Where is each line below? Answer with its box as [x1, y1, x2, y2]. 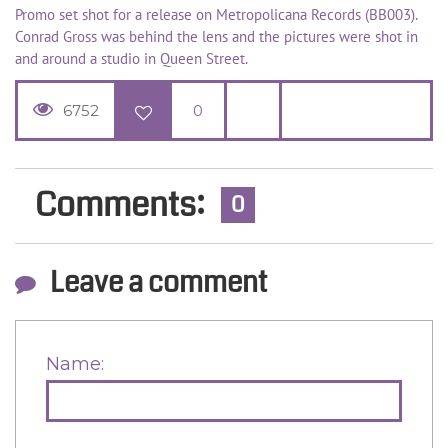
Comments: [35, 182, 211, 230]
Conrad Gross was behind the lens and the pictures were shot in [15, 27, 418, 47]
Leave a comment [50, 263, 267, 304]
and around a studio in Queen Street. [15, 49, 248, 69]
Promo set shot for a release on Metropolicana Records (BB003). [15, 5, 417, 25]
